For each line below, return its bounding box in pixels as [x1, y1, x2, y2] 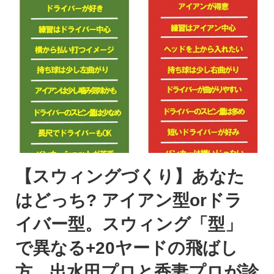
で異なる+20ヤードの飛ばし [15, 239, 238, 258]
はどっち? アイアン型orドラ [15, 191, 242, 210]
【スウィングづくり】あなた [15, 167, 245, 187]
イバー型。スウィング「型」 [15, 215, 242, 234]
